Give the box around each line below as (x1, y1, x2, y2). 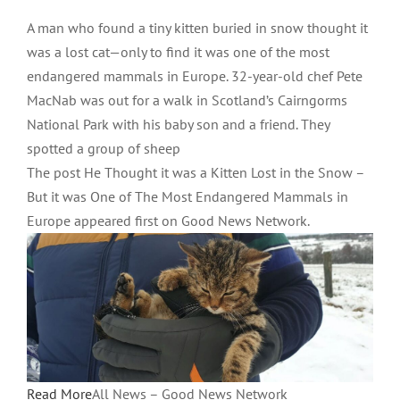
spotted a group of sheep (27, 139, 180, 158)
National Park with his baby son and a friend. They (27, 115, 329, 134)
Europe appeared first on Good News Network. (27, 212, 310, 230)
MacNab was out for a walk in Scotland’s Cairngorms (27, 91, 347, 110)
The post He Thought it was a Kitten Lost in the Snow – (27, 163, 364, 182)
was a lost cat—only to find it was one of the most (27, 43, 329, 62)
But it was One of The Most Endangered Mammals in (27, 187, 348, 206)
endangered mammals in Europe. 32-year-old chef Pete (27, 67, 362, 86)
